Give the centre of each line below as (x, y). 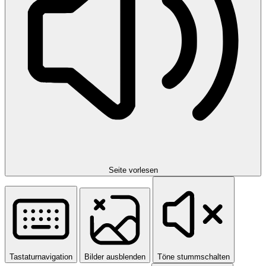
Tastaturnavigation (41, 256)
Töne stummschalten (194, 256)
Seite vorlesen (133, 170)
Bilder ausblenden (115, 256)
